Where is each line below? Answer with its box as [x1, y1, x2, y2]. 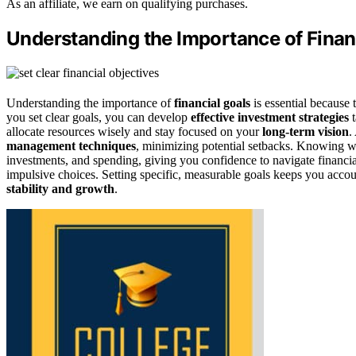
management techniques [6, 138, 136, 153]
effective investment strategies [191, 110, 349, 124]
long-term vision [262, 124, 349, 138]
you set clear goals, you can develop [6, 110, 191, 124]
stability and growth [6, 181, 114, 195]
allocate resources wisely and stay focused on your [6, 124, 262, 138]
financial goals [174, 95, 250, 110]
